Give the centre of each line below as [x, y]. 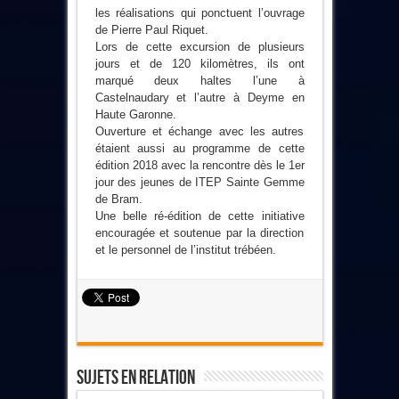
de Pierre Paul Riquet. [151, 29]
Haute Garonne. [135, 114]
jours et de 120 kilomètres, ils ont [199, 63]
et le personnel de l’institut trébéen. [185, 249]
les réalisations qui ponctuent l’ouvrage [199, 12]
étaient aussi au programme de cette [199, 148]
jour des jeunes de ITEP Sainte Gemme [199, 182]
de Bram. [118, 199]
